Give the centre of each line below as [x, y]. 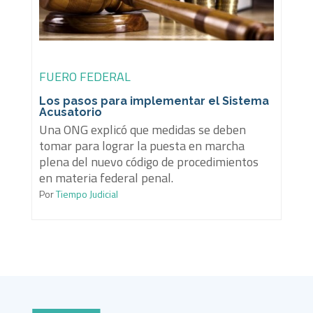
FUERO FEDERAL [85, 77]
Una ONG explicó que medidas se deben [142, 130]
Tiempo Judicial [86, 194]
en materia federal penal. [106, 178]
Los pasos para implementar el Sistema [154, 101]
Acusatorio [70, 112]
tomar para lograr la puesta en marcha [141, 146]
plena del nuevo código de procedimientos [148, 162]
